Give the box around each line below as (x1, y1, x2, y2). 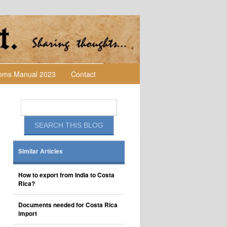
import (18, 209, 37, 218)
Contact (71, 69, 96, 79)
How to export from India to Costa (18, 171, 115, 179)
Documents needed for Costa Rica (18, 201, 118, 209)
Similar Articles (18, 147, 63, 156)
